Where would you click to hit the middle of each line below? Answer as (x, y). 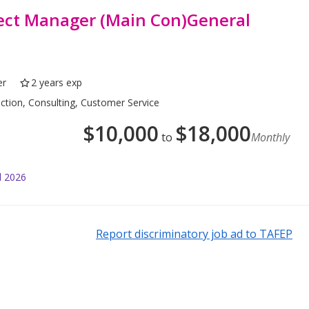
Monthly (270, 138)
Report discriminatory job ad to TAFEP (194, 234)
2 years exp (57, 83)
